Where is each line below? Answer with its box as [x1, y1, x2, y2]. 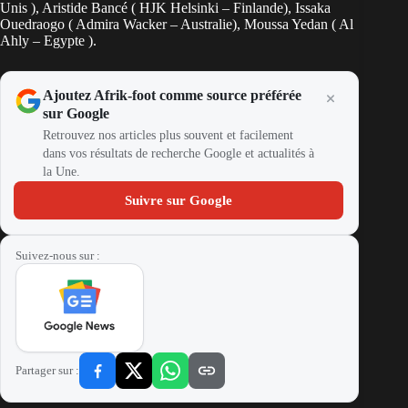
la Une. [43, 165, 80, 179]
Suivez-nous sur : [15, 249, 100, 263]
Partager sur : [15, 363, 79, 378]
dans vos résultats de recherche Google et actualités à [43, 147, 314, 161]
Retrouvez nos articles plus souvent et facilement [43, 128, 293, 143]
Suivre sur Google [125, 193, 233, 209]
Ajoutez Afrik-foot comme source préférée [43, 87, 301, 104]
